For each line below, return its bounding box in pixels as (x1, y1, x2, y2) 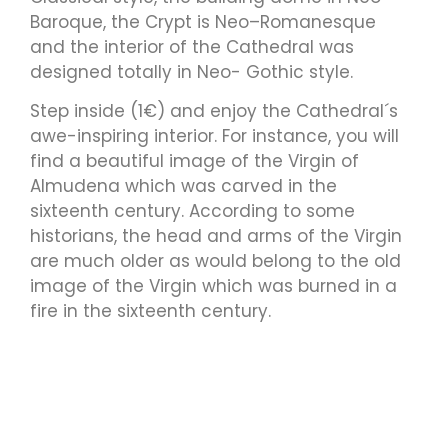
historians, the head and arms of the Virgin (30, 224, 402, 249)
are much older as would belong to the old (30, 249, 401, 274)
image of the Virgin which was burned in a (30, 274, 397, 299)
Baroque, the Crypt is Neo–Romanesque (30, 9, 376, 34)
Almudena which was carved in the (30, 174, 337, 199)
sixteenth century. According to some (30, 199, 355, 224)
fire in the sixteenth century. (30, 299, 271, 324)
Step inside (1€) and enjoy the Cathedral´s (30, 99, 398, 124)
